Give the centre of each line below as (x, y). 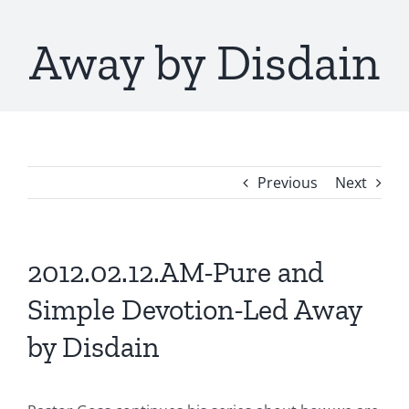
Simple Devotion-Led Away (194, 309)
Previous (288, 183)
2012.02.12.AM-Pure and (176, 272)
